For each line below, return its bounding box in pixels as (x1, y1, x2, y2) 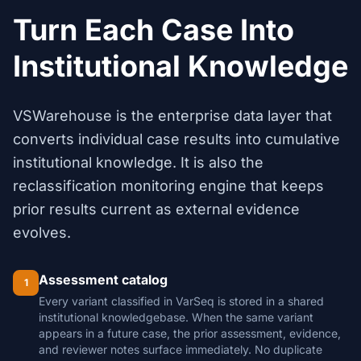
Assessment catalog (39, 272, 168, 288)
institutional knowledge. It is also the (13, 154, 263, 171)
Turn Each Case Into (13, 12, 294, 48)
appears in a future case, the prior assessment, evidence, (39, 326, 341, 340)
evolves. (13, 224, 71, 241)
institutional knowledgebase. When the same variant (39, 310, 313, 324)
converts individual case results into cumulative (13, 131, 340, 147)
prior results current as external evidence (13, 201, 300, 218)
